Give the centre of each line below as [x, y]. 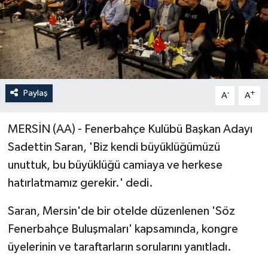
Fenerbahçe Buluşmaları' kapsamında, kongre [123, 229]
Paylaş [35, 93]
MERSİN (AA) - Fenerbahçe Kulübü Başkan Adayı [130, 129]
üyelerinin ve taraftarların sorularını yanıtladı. [119, 247]
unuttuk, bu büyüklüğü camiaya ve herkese [115, 165]
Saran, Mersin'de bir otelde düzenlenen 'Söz [121, 211]
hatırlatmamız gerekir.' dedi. [80, 183]
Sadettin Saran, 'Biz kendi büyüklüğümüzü [114, 147]
